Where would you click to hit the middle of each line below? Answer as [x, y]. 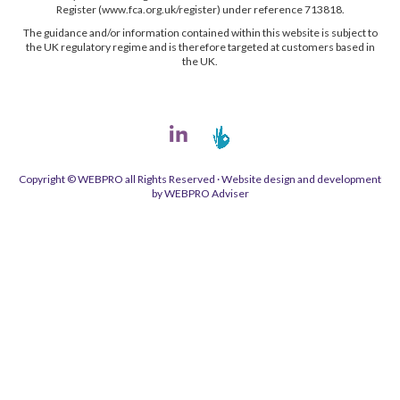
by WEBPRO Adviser [200, 193]
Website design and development [301, 179]
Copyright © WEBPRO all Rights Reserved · [120, 179]
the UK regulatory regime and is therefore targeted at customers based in [200, 46]
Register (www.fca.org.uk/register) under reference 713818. [200, 9]
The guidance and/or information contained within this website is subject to [200, 32]
